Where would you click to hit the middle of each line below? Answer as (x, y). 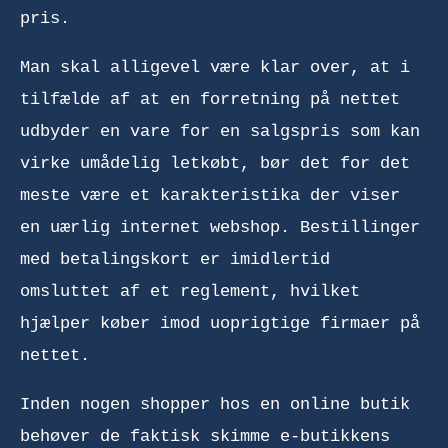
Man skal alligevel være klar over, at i (215, 67)
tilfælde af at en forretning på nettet (210, 99)
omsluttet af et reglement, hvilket (190, 291)
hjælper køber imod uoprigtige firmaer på (220, 323)
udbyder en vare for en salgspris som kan (220, 131)
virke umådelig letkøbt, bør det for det (215, 163)
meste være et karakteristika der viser (210, 195)
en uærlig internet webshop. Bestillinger (220, 227)
